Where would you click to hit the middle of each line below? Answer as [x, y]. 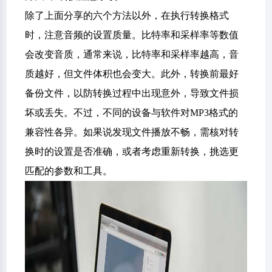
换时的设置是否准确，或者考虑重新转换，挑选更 [132, 151]
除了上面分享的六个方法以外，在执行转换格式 [127, 15]
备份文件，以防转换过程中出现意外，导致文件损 [132, 93]
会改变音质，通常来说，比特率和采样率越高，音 [132, 54]
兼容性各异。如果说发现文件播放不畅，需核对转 [132, 132]
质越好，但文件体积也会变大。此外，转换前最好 [132, 74]
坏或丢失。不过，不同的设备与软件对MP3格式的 [132, 113]
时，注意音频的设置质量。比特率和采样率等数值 [132, 35]
